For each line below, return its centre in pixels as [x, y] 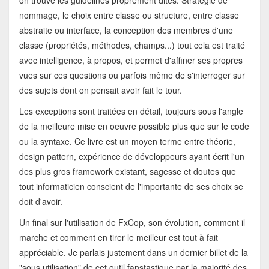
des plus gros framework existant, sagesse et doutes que [127, 171]
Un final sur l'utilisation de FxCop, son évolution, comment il [132, 222]
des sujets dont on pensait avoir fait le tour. [100, 90]
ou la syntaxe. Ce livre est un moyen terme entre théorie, [127, 141]
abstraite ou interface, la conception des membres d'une [126, 30]
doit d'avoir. [41, 201]
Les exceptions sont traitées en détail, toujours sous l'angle [131, 111]
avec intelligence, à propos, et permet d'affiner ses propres [131, 60]
